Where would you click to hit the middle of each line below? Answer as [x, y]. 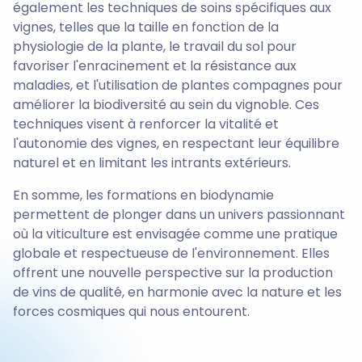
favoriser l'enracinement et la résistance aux [155, 66]
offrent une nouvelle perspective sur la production [173, 273]
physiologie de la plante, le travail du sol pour [155, 47]
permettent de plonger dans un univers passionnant [179, 215]
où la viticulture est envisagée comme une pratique [175, 234]
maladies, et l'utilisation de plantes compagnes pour [178, 86]
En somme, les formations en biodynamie [143, 196]
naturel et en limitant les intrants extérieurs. [152, 163]
